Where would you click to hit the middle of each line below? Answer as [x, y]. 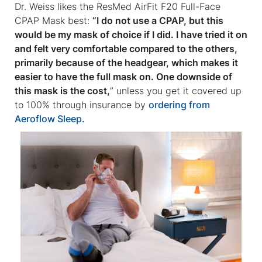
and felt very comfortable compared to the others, [126, 48]
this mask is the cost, [62, 90]
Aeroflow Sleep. [50, 118]
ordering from [179, 104]
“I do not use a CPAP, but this [158, 20]
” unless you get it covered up [176, 90]
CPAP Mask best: [54, 20]
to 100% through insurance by [82, 104]
